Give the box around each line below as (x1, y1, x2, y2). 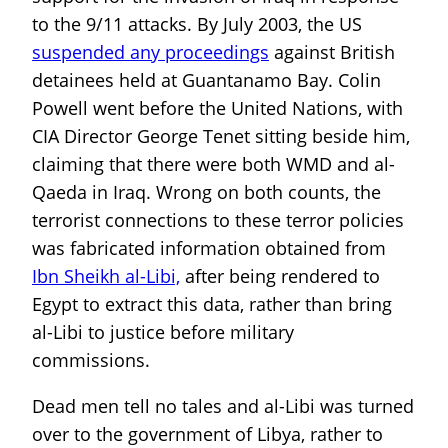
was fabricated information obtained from (32, 236, 386, 261)
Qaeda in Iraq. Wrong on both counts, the (32, 180, 381, 205)
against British (269, 40, 395, 65)
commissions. (32, 348, 155, 373)
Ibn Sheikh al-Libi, (32, 264, 180, 289)
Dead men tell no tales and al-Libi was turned (32, 394, 414, 419)
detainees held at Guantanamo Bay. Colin (32, 68, 381, 93)
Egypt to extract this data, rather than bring (32, 292, 392, 317)
